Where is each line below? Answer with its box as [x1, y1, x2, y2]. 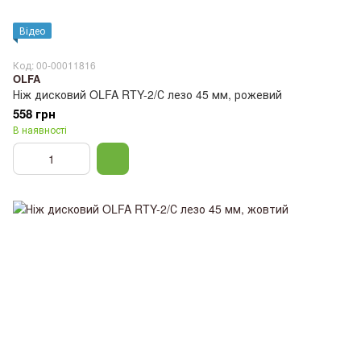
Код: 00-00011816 [13, 57, 96, 72]
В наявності [13, 122, 67, 136]
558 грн [13, 104, 56, 122]
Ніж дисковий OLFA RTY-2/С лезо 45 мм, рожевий [13, 85, 282, 102]
